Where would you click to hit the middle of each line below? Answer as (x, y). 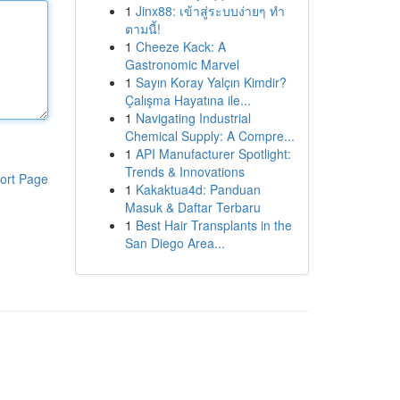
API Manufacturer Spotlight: (213, 154)
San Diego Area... (175, 243)
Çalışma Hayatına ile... (187, 100)
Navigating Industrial (193, 118)
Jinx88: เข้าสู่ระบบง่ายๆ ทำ (210, 11)
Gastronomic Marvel (182, 64)
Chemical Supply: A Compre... (209, 136)
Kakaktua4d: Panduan (198, 189)
